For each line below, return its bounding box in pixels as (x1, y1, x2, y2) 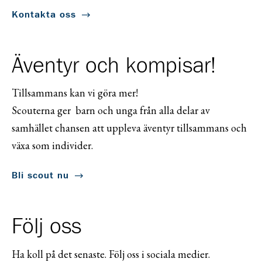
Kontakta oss (12, 9, 76, 19)
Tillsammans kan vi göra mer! (12, 86, 138, 100)
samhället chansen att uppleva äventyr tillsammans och (12, 121, 247, 135)
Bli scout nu (12, 171, 69, 181)
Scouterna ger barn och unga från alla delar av (12, 104, 210, 118)
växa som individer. (12, 139, 93, 153)
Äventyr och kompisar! (12, 54, 216, 77)
